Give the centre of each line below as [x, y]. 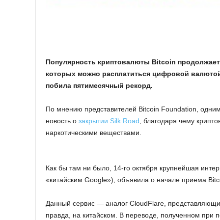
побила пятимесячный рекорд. [99, 85]
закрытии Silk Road [109, 121]
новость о [62, 121]
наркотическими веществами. [94, 132]
